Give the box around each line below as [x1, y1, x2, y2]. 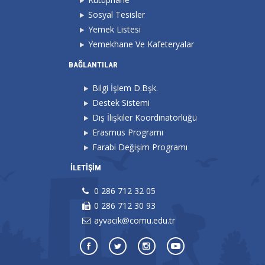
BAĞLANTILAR [68, 60, 118, 70]
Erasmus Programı [92, 127, 163, 138]
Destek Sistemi [92, 97, 150, 109]
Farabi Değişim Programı [92, 141, 188, 153]
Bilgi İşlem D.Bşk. [92, 82, 158, 94]
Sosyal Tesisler [88, 9, 145, 21]
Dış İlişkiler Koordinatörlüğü [92, 112, 197, 124]
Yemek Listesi [88, 24, 141, 35]
